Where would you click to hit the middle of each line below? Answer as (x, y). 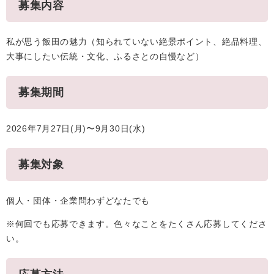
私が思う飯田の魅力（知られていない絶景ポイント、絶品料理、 (137, 42)
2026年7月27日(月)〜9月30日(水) (76, 128)
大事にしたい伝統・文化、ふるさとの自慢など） (105, 56)
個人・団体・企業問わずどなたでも (78, 201)
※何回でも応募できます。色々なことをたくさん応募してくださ (137, 224)
